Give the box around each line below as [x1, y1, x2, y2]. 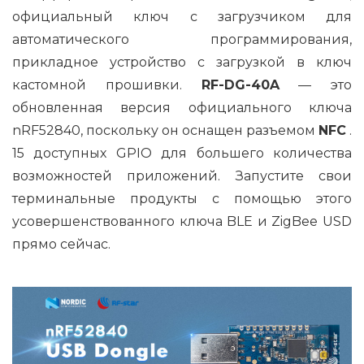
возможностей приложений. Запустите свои [12, 168, 352, 184]
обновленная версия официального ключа [12, 100, 352, 115]
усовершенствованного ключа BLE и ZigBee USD [12, 214, 352, 229]
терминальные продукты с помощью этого [12, 191, 352, 206]
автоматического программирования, [12, 32, 352, 47]
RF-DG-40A [201, 77, 279, 93]
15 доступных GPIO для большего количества [12, 145, 352, 161]
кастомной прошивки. [12, 77, 201, 93]
